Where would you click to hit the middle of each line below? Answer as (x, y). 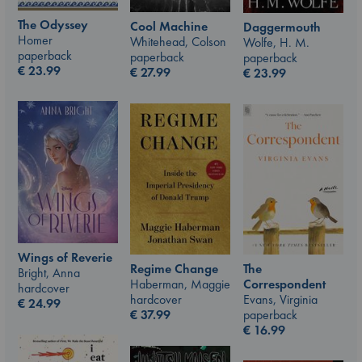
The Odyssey (53, 24)
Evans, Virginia (280, 299)
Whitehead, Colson (178, 42)
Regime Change (174, 269)
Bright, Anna (49, 272)
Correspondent (284, 284)
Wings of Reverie (65, 257)
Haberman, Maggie (180, 284)
